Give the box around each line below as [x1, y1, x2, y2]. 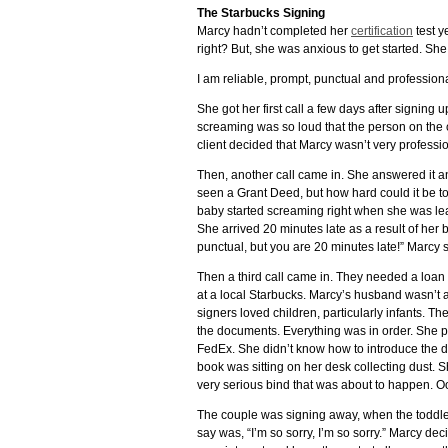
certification [351, 24, 413, 38]
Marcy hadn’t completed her [197, 24, 351, 38]
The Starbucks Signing [197, 6, 325, 20]
